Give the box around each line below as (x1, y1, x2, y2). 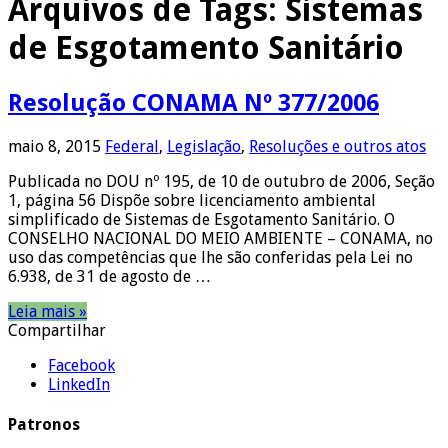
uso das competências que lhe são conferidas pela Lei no (8, 247, 413, 267)
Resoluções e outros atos (249, 136, 426, 156)
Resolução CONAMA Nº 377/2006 (8, 88, 379, 117)
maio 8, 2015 (8, 136, 101, 156)
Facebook (48, 355, 115, 375)
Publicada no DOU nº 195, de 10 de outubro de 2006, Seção (8, 171, 435, 191)
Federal (105, 136, 159, 156)
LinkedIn (48, 374, 110, 394)
